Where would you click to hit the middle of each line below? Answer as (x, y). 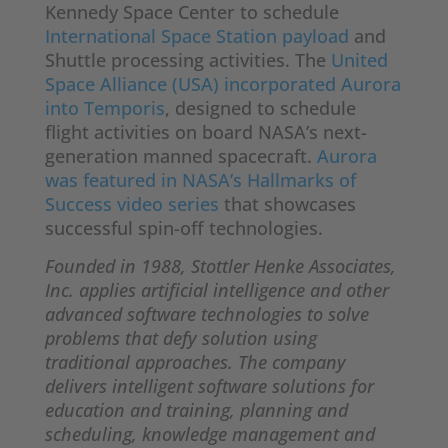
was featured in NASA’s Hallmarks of (200, 180)
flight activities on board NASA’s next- (205, 132)
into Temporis (104, 108)
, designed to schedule (260, 108)
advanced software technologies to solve (206, 314)
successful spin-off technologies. (183, 228)
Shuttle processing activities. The (187, 60)
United (359, 60)
